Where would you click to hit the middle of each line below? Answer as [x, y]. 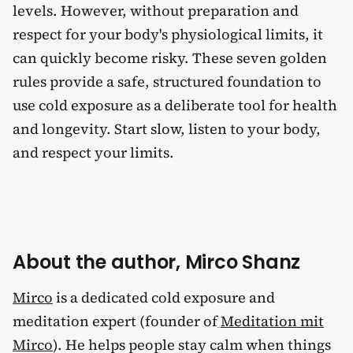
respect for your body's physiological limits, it [168, 34]
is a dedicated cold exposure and [164, 297]
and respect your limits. [93, 152]
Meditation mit [272, 321]
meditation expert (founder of [115, 321]
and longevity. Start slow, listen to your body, [167, 128]
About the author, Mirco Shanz [157, 262]
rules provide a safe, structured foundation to [167, 81]
